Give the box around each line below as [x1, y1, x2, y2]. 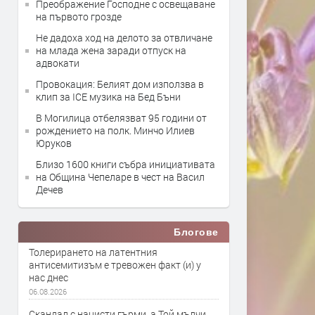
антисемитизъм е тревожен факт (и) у [29, 258, 201, 271]
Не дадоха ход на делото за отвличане [36, 31, 212, 44]
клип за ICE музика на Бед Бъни [36, 90, 181, 103]
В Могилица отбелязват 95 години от [36, 111, 207, 124]
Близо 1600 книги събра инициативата [36, 157, 215, 171]
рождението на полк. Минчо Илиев [36, 124, 195, 137]
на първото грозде [36, 10, 122, 23]
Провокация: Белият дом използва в [36, 77, 204, 91]
